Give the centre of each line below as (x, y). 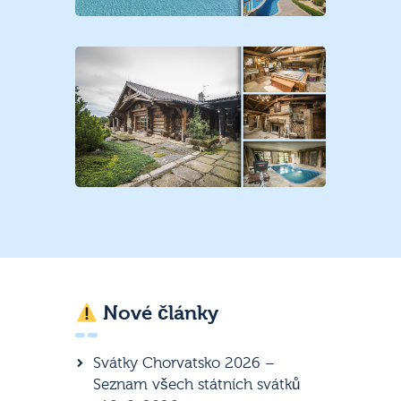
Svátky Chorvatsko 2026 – (184, 363)
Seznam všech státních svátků (197, 384)
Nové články (158, 314)
